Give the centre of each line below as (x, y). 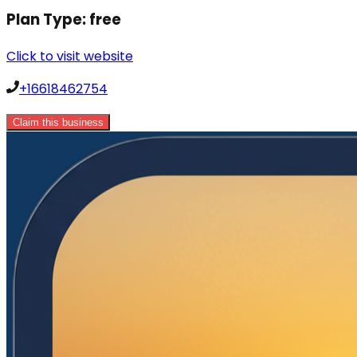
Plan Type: (48, 20)
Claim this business (58, 122)
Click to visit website (70, 56)
